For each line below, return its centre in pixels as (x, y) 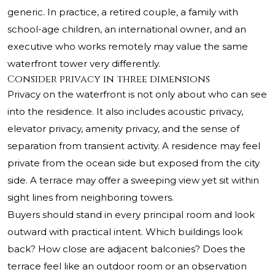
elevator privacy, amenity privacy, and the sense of (123, 129)
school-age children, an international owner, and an (127, 29)
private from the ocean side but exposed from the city (134, 163)
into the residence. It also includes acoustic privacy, (125, 112)
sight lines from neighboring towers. (91, 198)
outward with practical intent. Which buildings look (125, 232)
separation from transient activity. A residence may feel (134, 146)
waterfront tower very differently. (84, 64)
